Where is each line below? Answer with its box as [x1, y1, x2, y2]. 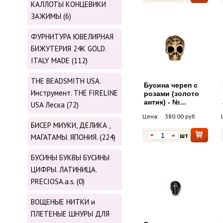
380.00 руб [165, 112, 195, 120]
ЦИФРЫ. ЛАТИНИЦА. [31, 165, 97, 175]
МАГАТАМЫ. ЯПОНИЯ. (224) [31, 132, 115, 142]
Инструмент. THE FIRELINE [31, 88, 118, 98]
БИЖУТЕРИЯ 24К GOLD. [31, 44, 106, 54]
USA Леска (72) [31, 100, 79, 110]
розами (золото [144, 90, 199, 98]
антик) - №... [144, 98, 186, 107]
